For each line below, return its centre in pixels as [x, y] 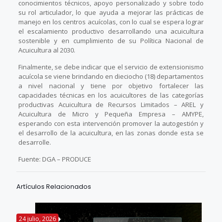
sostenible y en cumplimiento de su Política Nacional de [111, 40]
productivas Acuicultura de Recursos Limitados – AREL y [111, 104]
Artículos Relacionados [54, 186]
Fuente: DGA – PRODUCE [55, 159]
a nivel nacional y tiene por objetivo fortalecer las [111, 85]
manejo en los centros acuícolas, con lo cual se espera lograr [111, 22]
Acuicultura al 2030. [47, 50]
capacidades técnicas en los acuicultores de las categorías [111, 95]
